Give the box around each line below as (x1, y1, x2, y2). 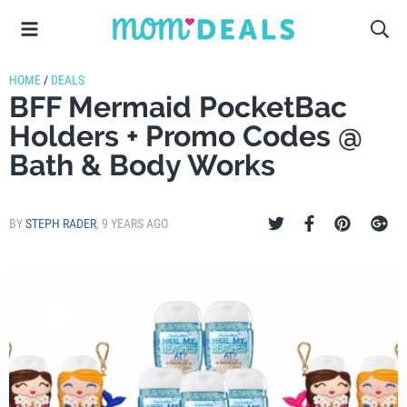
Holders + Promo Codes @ (9, 119, 362, 153)
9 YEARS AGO (102, 216, 168, 231)
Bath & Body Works (9, 148, 275, 182)
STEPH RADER (25, 216, 96, 231)
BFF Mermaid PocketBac (9, 90, 347, 124)
